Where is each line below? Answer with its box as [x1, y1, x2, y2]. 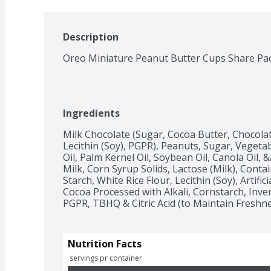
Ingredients [63, 106, 120, 120]
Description [63, 30, 119, 44]
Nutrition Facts [68, 237, 142, 250]
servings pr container [70, 252, 142, 263]
